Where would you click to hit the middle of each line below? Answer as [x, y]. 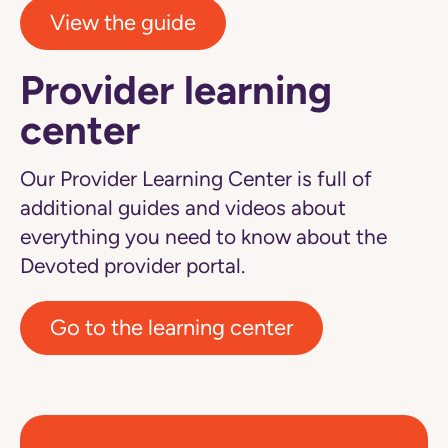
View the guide [123, 23]
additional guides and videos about [183, 208]
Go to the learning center [171, 328]
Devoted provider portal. [132, 266]
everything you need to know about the [203, 237]
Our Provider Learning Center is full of [196, 179]
